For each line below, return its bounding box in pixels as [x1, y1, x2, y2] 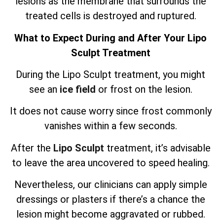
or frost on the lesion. [95, 83, 192, 95]
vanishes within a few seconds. [44, 120, 177, 132]
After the [10, 142, 53, 154]
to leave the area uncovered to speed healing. [11, 156, 210, 169]
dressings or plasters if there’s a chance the [16, 193, 205, 206]
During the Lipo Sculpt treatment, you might [16, 68, 205, 80]
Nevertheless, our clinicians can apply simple [14, 179, 207, 191]
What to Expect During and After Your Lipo [14, 32, 207, 44]
